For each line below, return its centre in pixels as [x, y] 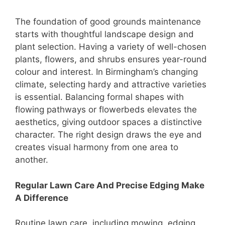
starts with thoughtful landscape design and [104, 34]
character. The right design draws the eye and [108, 135]
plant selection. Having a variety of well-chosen [111, 47]
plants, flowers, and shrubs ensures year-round [111, 60]
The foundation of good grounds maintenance [108, 22]
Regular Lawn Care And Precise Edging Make [110, 185]
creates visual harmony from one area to [97, 147]
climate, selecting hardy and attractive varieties [111, 85]
